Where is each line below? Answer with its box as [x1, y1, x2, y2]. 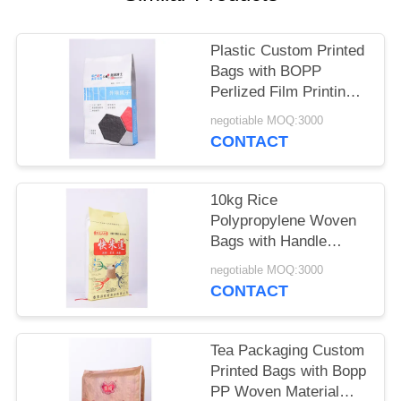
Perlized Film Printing [210, 83, 354, 101]
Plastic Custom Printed [210, 42, 365, 60]
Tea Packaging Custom [210, 341, 365, 359]
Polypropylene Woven [210, 212, 357, 230]
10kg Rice [210, 192, 278, 209]
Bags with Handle [210, 233, 328, 251]
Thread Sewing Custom [210, 253, 367, 271]
